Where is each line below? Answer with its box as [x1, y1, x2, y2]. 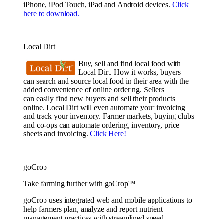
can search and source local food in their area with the [23, 76, 189, 85]
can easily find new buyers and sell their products [23, 94, 175, 103]
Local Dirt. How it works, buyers [78, 67, 181, 76]
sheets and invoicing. [23, 129, 90, 138]
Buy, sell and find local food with [78, 59, 181, 67]
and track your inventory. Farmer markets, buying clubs [23, 111, 194, 120]
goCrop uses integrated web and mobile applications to [23, 196, 192, 204]
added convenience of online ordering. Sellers [23, 85, 164, 94]
